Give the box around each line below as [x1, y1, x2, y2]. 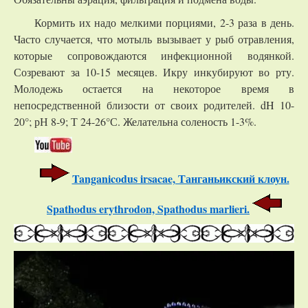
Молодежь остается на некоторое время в [14, 81, 294, 96]
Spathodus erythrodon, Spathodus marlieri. [47, 201, 250, 217]
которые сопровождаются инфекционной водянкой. [14, 48, 294, 63]
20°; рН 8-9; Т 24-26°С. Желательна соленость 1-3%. [14, 114, 256, 129]
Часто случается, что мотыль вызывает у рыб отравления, [14, 32, 294, 47]
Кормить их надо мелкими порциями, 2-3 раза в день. [34, 15, 294, 30]
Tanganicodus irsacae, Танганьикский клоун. [71, 170, 289, 187]
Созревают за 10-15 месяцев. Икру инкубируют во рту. [14, 65, 294, 80]
